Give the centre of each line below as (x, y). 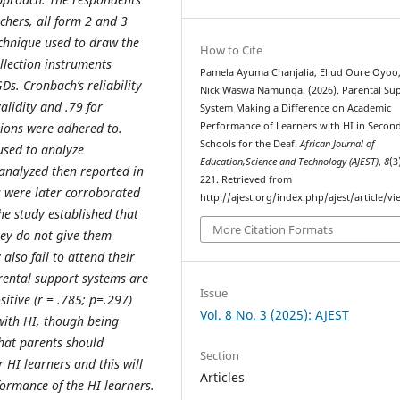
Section (220, 355)
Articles (223, 377)
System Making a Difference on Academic (296, 108)
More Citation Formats (273, 229)
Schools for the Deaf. (250, 144)
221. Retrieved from (246, 180)
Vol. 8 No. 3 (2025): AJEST (275, 314)
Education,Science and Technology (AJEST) (290, 162)
